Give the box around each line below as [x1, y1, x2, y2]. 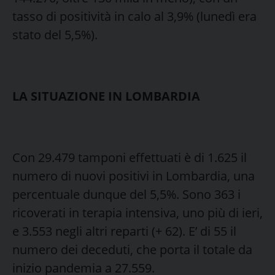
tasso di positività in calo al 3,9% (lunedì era [12, 7, 257, 25]
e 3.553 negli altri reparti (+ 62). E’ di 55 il [12, 222, 236, 239]
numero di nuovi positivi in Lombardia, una [12, 167, 255, 184]
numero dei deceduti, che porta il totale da [12, 241, 252, 258]
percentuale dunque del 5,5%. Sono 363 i [12, 185, 241, 203]
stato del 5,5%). [12, 26, 98, 43]
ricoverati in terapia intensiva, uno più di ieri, [12, 204, 263, 221]
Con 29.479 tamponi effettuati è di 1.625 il [12, 149, 247, 166]
